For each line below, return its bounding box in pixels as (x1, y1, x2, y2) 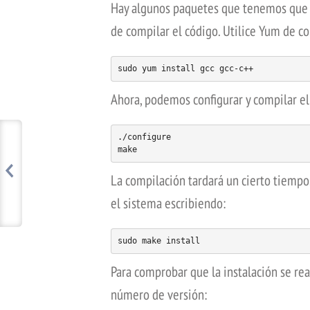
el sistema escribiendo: (111, 193, 226, 212)
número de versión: (111, 284, 207, 304)
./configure (117, 132, 171, 143)
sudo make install (117, 236, 200, 246)
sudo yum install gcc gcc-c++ (117, 64, 253, 74)
